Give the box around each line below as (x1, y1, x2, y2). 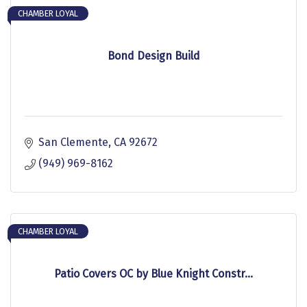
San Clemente (38, 135, 108, 149)
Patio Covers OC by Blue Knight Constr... (54, 267, 253, 280)
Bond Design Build (107, 49, 200, 62)
